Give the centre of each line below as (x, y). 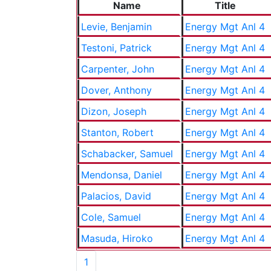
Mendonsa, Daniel (122, 175)
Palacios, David (116, 196)
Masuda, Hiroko (117, 238)
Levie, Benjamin (116, 27)
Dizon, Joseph (114, 111)
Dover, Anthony (116, 90)
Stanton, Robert (117, 132)
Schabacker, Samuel (127, 154)
